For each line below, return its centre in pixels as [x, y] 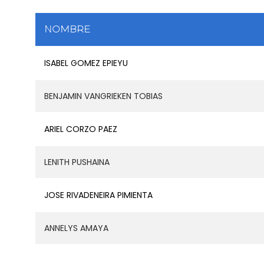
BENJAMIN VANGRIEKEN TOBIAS [103, 96]
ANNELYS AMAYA [76, 228]
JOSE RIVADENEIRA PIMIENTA [98, 195]
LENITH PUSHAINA [77, 162]
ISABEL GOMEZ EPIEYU [86, 63]
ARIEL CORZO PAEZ [81, 129]
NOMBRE [67, 29]
